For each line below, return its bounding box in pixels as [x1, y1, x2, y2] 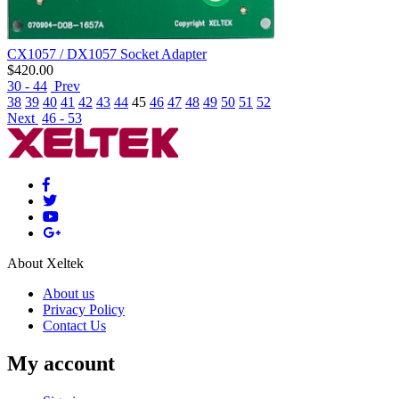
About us [43, 286, 94, 302]
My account [7, 352, 115, 375]
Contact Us [43, 318, 106, 334]
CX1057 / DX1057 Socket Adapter [7, 46, 207, 62]
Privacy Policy [43, 302, 125, 318]
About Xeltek [7, 256, 84, 272]
